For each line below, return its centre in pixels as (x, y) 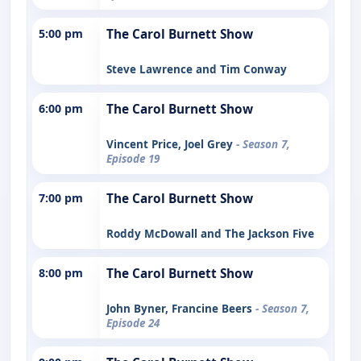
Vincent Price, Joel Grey (171, 144)
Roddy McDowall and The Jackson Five (210, 233)
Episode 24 (133, 323)
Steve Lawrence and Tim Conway (197, 69)
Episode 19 (133, 158)
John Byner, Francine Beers (181, 308)
